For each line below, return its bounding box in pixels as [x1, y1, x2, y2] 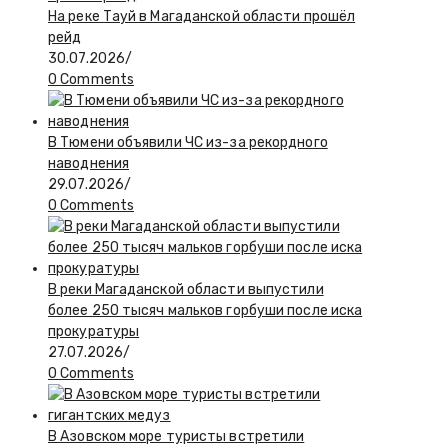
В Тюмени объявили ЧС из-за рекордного [48, 133, 328, 151]
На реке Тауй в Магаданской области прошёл [48, 7, 356, 25]
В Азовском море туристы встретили [48, 427, 305, 445]
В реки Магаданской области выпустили [48, 280, 324, 298]
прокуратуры [48, 322, 140, 340]
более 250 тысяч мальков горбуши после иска [48, 301, 363, 319]
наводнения [48, 154, 129, 172]
